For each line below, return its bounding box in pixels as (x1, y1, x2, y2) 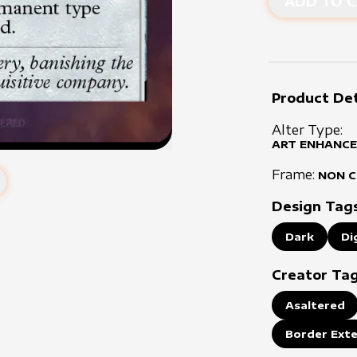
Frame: (272, 167, 319, 182)
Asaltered (285, 299, 346, 312)
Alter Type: (272, 122, 343, 138)
